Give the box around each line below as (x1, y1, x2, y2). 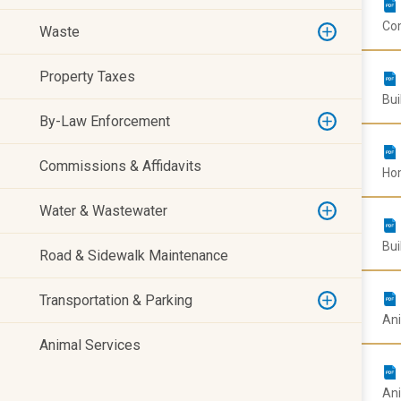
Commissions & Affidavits (39, 158, 201, 175)
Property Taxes (39, 68, 135, 85)
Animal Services (39, 337, 141, 354)
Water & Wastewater (39, 202, 167, 219)
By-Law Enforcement (39, 113, 170, 130)
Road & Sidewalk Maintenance (39, 247, 228, 264)
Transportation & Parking (39, 292, 192, 309)
